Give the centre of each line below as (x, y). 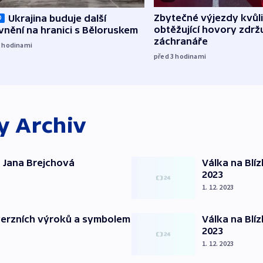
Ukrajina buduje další (57, 18)
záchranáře (181, 41)
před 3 (165, 56)
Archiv (51, 125)
